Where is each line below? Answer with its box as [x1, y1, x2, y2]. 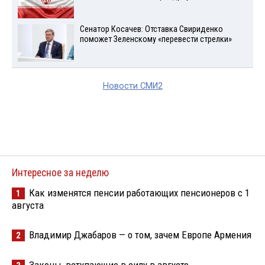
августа [12, 199, 44, 211]
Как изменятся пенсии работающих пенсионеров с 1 [29, 186, 250, 199]
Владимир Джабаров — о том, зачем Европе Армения [29, 228, 251, 241]
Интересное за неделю [12, 166, 109, 179]
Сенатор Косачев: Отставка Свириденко [79, 24, 223, 34]
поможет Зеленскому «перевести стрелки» [79, 34, 232, 44]
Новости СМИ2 [102, 80, 163, 91]
